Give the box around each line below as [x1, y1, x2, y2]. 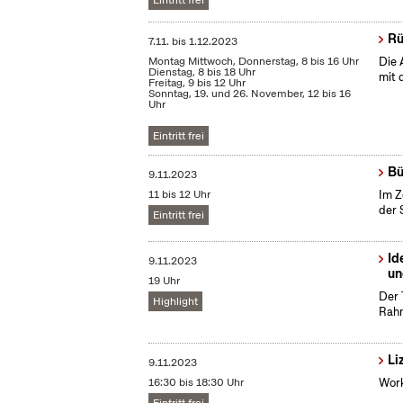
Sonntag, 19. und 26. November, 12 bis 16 [148, 86, 352, 101]
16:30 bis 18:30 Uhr [148, 375, 245, 390]
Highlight [153, 294, 199, 309]
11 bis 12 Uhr [148, 187, 211, 201]
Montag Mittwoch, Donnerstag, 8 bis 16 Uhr [148, 54, 360, 68]
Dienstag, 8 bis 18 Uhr [148, 65, 256, 79]
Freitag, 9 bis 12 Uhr [148, 76, 246, 90]
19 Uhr [148, 273, 181, 288]
